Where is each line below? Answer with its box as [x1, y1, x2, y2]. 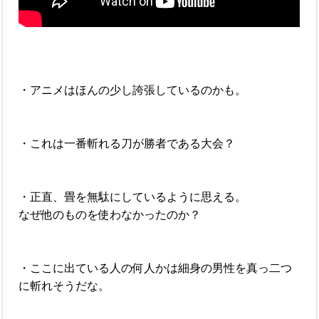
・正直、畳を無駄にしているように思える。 [19, 190, 247, 203]
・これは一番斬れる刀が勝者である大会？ [19, 137, 236, 150]
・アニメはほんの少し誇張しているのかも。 [19, 83, 247, 96]
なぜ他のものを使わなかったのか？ [19, 208, 202, 221]
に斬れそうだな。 [19, 279, 110, 292]
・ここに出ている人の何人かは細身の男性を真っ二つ [19, 261, 293, 274]
